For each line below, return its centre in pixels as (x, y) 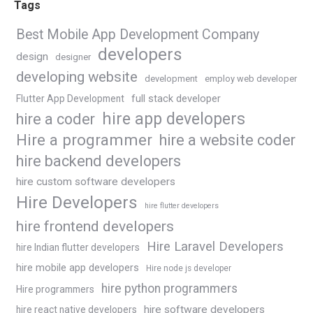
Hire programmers (55, 290)
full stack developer (176, 99)
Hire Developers (77, 203)
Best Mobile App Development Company (138, 35)
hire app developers (174, 119)
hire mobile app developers (78, 268)
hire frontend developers (95, 226)
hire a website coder (227, 140)
